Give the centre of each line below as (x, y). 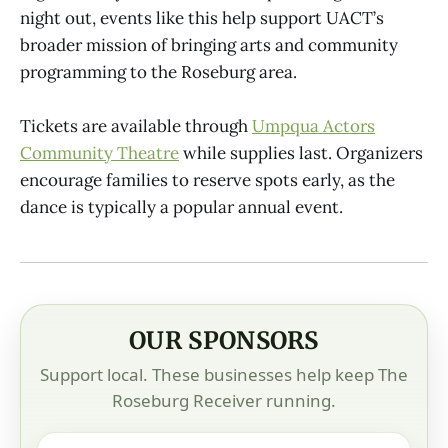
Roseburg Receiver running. (224, 400)
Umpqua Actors (313, 125)
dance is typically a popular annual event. (181, 206)
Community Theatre (99, 152)
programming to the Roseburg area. (158, 71)
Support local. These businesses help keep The (224, 374)
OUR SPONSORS (224, 340)
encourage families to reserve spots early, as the (207, 179)
